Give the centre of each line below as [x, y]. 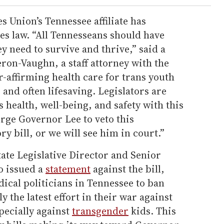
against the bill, [127, 169]
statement [68, 169]
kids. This [152, 211]
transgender [100, 211]
